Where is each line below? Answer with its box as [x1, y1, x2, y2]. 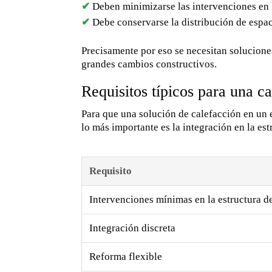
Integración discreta [89, 222, 176, 234]
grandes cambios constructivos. [81, 58, 217, 70]
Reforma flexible [89, 251, 163, 263]
